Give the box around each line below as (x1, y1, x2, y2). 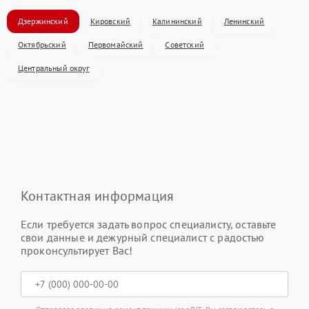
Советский (165, 39, 204, 50)
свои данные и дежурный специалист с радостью (21, 230, 265, 245)
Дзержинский (18, 16, 68, 27)
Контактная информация (21, 187, 175, 206)
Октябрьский (18, 39, 66, 50)
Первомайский (88, 39, 143, 50)
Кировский (90, 16, 131, 27)
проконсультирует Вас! (21, 243, 133, 258)
